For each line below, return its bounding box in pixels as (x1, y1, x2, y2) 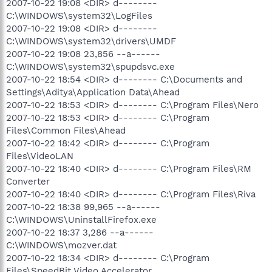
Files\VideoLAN (6, 150, 73, 161)
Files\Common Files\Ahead (6, 124, 126, 136)
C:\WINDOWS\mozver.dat (6, 239, 117, 251)
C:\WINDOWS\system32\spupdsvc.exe (6, 61, 175, 72)
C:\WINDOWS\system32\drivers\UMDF (6, 35, 176, 47)
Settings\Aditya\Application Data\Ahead (6, 86, 180, 98)
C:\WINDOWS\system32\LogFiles (6, 10, 152, 21)
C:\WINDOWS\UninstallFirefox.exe (6, 214, 157, 225)
